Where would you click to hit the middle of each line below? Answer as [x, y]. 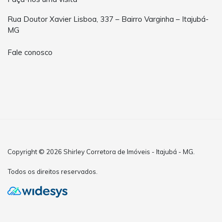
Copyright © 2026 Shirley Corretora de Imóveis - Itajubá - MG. [101, 151]
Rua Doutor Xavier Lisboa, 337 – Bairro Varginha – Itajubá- [108, 19]
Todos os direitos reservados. [53, 171]
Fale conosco [30, 53]
